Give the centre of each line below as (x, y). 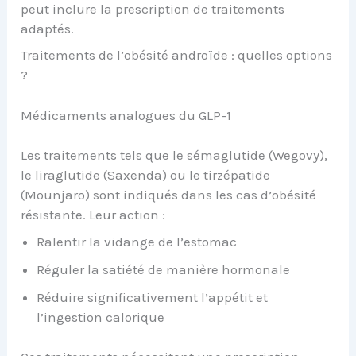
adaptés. (48, 28)
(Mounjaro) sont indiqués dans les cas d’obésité (169, 195)
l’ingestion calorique (101, 317)
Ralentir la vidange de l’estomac (137, 241)
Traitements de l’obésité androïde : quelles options (177, 55)
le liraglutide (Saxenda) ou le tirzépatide (146, 175)
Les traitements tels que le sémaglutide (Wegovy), (174, 155)
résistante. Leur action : (93, 215)
